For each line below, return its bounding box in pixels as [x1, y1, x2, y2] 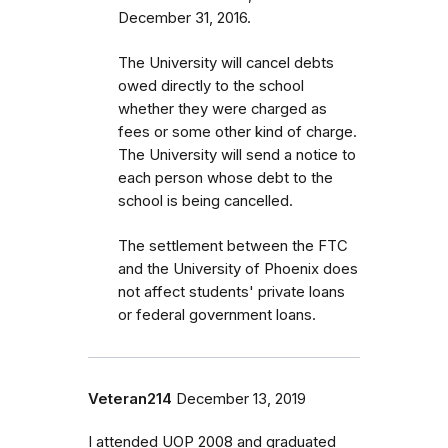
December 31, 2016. [118, 8, 251, 27]
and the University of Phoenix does [118, 259, 358, 278]
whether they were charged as [118, 99, 327, 118]
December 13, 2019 [176, 389, 306, 408]
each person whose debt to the [118, 168, 333, 187]
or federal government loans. [118, 305, 316, 324]
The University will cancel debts [118, 53, 334, 72]
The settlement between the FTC [118, 236, 348, 255]
